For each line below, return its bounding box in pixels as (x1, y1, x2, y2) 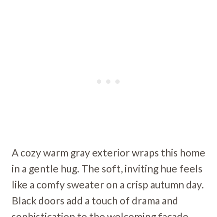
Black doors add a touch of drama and (12, 194, 178, 207)
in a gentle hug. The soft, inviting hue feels (12, 162, 202, 175)
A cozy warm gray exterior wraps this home (12, 146, 205, 159)
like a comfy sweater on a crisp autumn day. (12, 178, 204, 191)
